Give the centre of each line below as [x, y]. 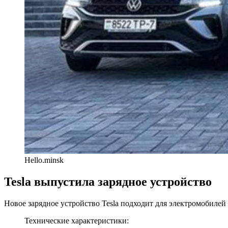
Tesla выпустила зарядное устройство [108, 182]
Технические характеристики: [77, 221]
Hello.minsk [44, 160]
